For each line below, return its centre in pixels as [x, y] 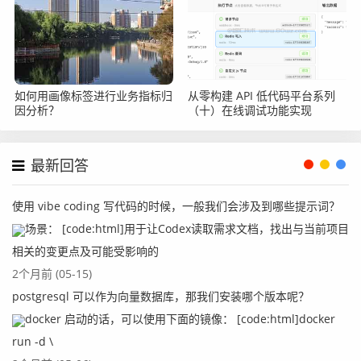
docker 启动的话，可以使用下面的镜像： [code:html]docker [180, 319]
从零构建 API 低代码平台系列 [262, 96]
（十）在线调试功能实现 [250, 110]
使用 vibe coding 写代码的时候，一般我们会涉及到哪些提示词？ [176, 206]
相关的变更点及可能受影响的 [85, 251]
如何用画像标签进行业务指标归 [93, 96]
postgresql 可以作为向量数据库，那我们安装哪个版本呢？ [161, 297]
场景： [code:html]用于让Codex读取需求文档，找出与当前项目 [187, 229]
